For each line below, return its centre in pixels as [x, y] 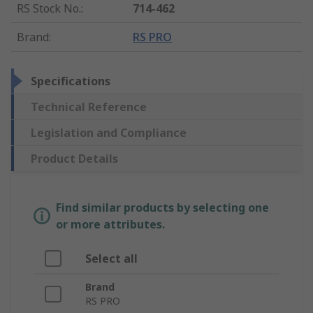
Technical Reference [89, 107]
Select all [111, 259]
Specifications [71, 81]
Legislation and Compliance [109, 133]
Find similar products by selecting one [162, 208]
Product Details [74, 159]
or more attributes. [110, 225]
